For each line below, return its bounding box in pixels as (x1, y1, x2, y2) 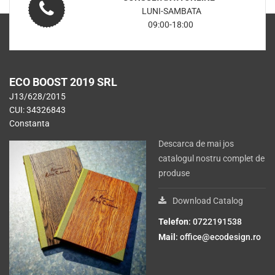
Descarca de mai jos (158, 139, 234, 149)
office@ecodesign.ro (179, 232, 261, 242)
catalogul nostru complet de (158, 153, 265, 164)
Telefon (158, 217, 188, 227)
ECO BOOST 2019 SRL (9, 76, 117, 89)
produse (158, 168, 190, 179)
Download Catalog (172, 196, 243, 206)
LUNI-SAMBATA (123, 6, 201, 17)
